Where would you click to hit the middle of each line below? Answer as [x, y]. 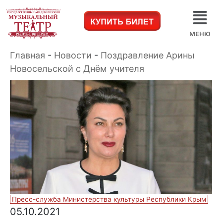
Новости [73, 55]
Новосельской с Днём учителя [77, 69]
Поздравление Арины [148, 55]
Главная [28, 55]
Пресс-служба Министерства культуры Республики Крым [109, 199]
